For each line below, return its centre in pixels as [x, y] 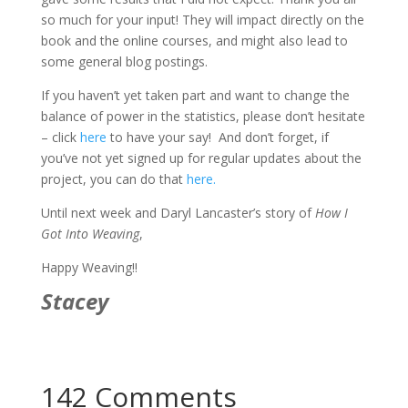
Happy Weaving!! [89, 267]
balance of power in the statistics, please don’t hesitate [203, 116]
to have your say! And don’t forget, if [217, 137]
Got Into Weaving [90, 234]
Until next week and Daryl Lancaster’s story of [178, 213]
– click [60, 137]
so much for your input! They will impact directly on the [202, 20]
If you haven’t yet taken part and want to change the [195, 95]
